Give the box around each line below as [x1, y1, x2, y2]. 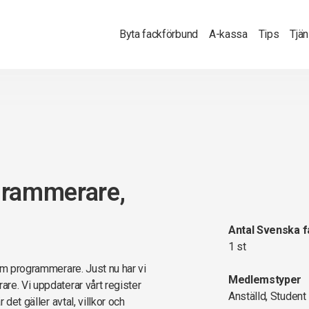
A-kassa [208, 28, 248, 41]
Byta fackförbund [119, 28, 198, 41]
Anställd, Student [228, 290, 306, 303]
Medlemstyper [228, 273, 302, 286]
